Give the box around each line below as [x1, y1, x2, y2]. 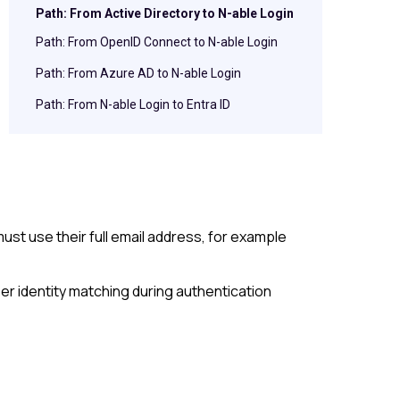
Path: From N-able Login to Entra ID [36, 97, 230, 112]
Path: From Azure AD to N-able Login [36, 66, 241, 80]
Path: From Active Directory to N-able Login [36, 6, 294, 21]
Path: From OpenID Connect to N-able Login [36, 35, 278, 49]
